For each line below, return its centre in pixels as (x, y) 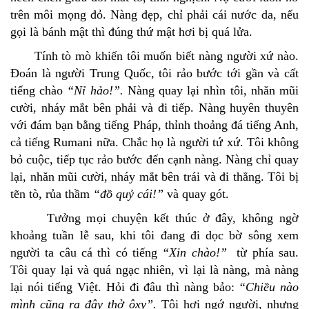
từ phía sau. (263, 253)
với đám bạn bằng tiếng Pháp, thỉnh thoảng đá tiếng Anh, (154, 125)
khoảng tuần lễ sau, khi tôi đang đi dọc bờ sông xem (154, 236)
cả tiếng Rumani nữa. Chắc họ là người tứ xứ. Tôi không (154, 142)
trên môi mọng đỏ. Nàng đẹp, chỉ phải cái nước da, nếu (154, 15)
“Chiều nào (267, 287)
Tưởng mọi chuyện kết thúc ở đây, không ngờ (154, 218)
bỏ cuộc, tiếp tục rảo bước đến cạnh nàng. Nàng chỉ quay (154, 160)
